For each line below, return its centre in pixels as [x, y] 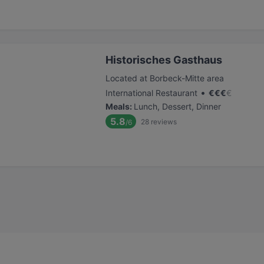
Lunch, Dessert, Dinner [177, 106]
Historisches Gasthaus [164, 60]
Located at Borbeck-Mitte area [165, 78]
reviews [164, 121]
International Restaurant [151, 93]
